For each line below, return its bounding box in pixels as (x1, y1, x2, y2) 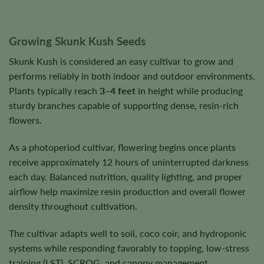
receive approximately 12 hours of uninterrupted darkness (9, 156, 249, 168)
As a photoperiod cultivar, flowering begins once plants (9, 141, 236, 153)
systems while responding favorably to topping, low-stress (9, 242, 249, 253)
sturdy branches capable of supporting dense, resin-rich (9, 100, 239, 111)
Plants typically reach (9, 85, 100, 97)
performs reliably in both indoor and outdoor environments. (9, 70, 255, 82)
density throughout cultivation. (9, 200, 137, 212)
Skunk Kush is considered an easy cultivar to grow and (9, 55, 233, 67)
